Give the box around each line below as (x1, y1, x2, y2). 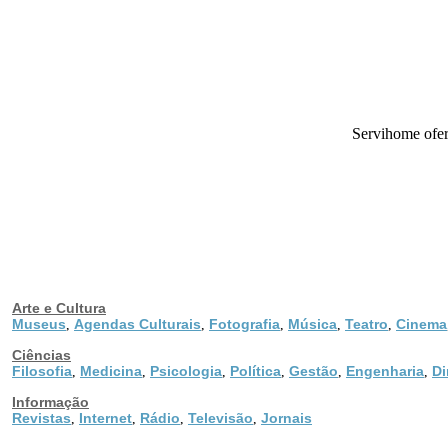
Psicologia (150, 362, 222, 379)
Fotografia (209, 315, 280, 332)
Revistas (12, 409, 71, 426)
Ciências (12, 346, 71, 363)
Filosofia (12, 362, 72, 379)
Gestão (289, 362, 338, 379)
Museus (12, 315, 66, 332)
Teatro (345, 315, 388, 332)
